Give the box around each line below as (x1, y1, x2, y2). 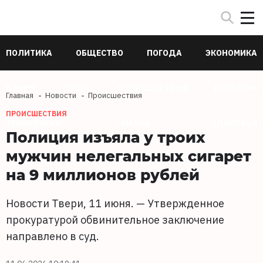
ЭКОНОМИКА (205, 48, 257, 58)
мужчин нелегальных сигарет (6, 146, 251, 166)
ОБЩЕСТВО (76, 48, 123, 58)
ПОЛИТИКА (6, 48, 52, 58)
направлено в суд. (6, 230, 99, 243)
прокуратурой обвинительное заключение (6, 213, 224, 227)
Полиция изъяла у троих (6, 127, 205, 147)
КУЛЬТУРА (214, 83, 257, 93)
